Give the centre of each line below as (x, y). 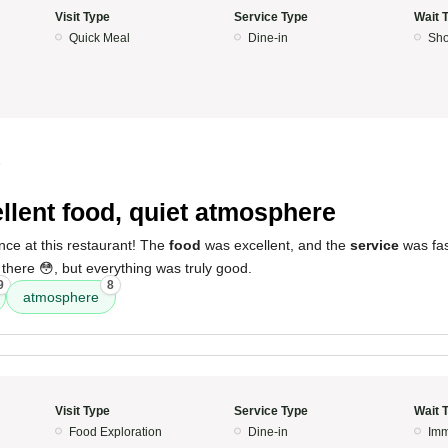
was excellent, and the (275, 245)
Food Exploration (115, 432)
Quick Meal (99, 38)
